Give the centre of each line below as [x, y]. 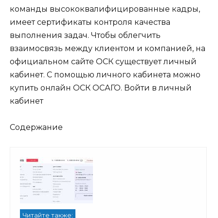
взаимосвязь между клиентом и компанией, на [108, 48]
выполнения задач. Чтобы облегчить [85, 35]
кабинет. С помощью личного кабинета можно [105, 74]
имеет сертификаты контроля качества [90, 22]
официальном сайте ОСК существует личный [103, 61]
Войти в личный [158, 88]
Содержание [36, 127]
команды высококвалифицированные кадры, [105, 9]
